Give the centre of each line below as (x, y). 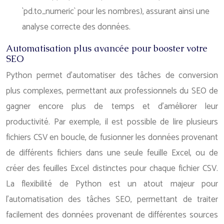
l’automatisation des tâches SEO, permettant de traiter (112, 199)
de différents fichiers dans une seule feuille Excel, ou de (112, 153)
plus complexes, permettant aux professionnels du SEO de (112, 91)
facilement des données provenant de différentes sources (112, 215)
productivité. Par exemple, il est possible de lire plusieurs (112, 122)
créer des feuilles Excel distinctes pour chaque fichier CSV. (112, 168)
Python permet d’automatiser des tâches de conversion (112, 75)
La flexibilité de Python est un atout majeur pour (112, 184)
